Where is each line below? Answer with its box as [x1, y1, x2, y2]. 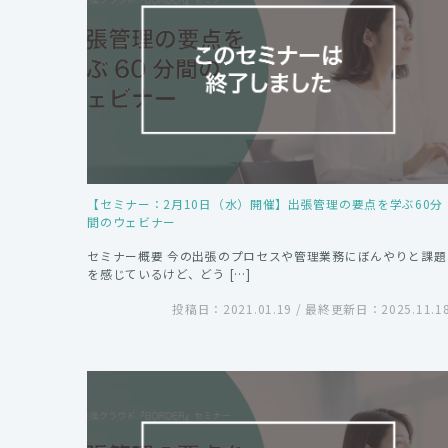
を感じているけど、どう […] [87, 265, 251, 283]
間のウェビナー [87, 213, 177, 231]
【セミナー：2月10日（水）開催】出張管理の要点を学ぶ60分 [87, 195, 444, 213]
